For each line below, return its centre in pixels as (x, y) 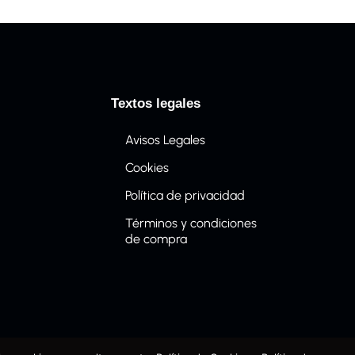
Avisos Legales (166, 140)
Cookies (147, 168)
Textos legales (156, 104)
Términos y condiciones (191, 223)
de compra (157, 239)
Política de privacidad (185, 196)
